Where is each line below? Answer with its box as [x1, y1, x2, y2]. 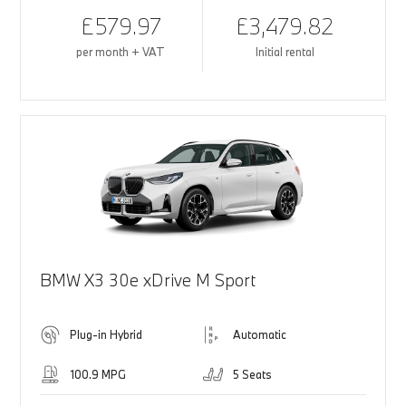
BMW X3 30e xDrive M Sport [39, 269, 256, 292]
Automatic [233, 327, 286, 343]
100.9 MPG [69, 367, 126, 382]
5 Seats [233, 367, 272, 382]
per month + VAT [76, 44, 166, 60]
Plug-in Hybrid [69, 327, 142, 343]
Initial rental [255, 44, 314, 60]
